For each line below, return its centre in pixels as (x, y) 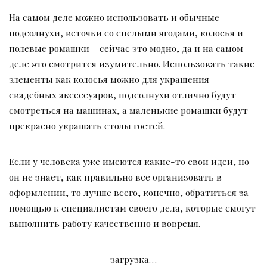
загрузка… (133, 259)
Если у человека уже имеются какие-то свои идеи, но (129, 162)
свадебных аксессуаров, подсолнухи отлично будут (122, 95)
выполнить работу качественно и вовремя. (105, 223)
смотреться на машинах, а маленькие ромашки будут (128, 110)
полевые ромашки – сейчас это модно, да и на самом (126, 48)
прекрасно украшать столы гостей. (87, 126)
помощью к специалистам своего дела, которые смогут (132, 208)
